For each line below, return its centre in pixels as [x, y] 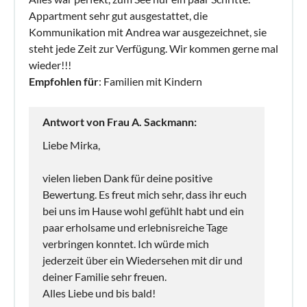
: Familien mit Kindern [150, 81]
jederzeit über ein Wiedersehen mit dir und [143, 260]
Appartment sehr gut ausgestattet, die [118, 15]
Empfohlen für [64, 81]
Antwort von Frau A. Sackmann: [120, 121]
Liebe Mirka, [71, 145]
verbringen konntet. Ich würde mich [126, 243]
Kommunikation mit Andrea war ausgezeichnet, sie [148, 32]
